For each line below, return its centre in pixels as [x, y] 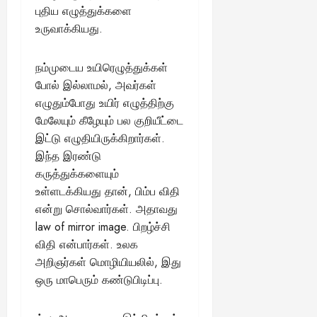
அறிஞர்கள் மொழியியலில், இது [108, 262]
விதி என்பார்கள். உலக [87, 244]
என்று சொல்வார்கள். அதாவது [106, 209]
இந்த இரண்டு [68, 156]
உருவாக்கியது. [69, 28]
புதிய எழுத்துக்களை [83, 11]
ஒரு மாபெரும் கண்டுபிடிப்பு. [99, 279]
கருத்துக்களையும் [77, 173]
